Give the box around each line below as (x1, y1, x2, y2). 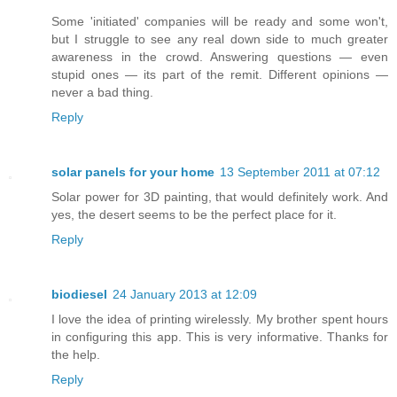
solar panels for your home (51, 165, 214, 180)
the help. (51, 347, 100, 362)
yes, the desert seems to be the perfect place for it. (51, 207, 337, 222)
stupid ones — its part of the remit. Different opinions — (51, 67, 388, 82)
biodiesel (51, 287, 107, 302)
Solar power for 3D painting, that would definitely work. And (51, 190, 388, 205)
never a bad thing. (51, 85, 153, 100)
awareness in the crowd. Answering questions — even (51, 50, 388, 65)
